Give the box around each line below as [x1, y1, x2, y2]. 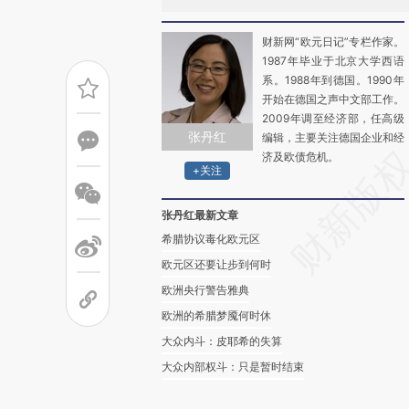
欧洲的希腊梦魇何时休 [162, 309, 271, 322]
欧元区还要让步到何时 [162, 257, 271, 271]
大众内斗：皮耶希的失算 [162, 334, 282, 348]
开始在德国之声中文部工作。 [262, 92, 404, 106]
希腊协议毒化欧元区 [162, 232, 260, 246]
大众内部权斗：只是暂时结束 [162, 360, 304, 373]
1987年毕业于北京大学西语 [262, 54, 404, 68]
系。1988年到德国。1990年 [262, 73, 404, 87]
